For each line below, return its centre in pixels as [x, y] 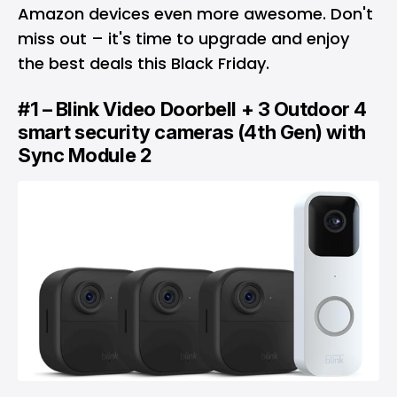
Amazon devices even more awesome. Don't [195, 14]
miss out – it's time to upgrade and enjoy [183, 39]
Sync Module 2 [86, 155]
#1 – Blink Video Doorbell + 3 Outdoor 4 [192, 109]
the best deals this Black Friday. [144, 63]
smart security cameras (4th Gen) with [192, 132]
